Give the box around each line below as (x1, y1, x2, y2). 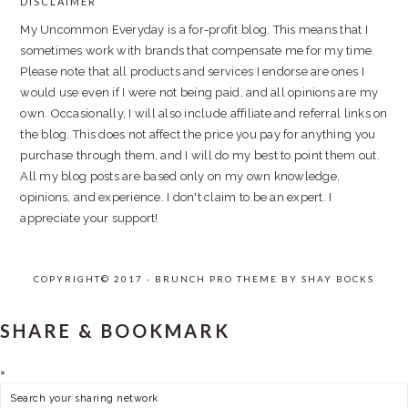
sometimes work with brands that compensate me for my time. (20, 44, 375, 57)
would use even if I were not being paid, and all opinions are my (20, 86, 379, 99)
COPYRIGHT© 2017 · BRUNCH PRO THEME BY (34, 273, 301, 284)
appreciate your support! (20, 211, 158, 225)
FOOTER (20, 7, 110, 29)
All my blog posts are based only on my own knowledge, (20, 169, 341, 183)
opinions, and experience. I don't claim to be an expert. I (20, 190, 332, 204)
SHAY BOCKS (301, 273, 374, 284)
